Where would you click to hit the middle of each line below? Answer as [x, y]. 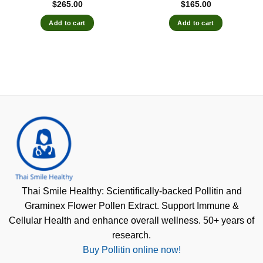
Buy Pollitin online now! [131, 249]
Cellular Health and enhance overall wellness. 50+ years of [131, 220]
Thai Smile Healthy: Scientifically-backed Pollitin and [131, 191]
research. [131, 235]
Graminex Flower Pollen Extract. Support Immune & [131, 205]
